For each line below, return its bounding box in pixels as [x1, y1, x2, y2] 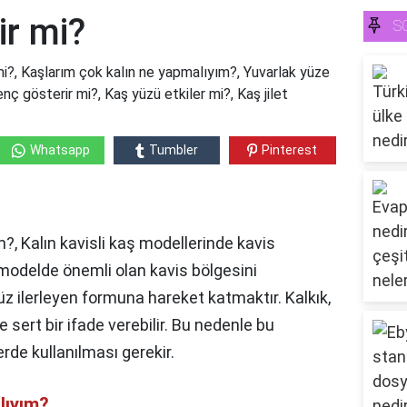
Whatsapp [29, 143, 90, 158]
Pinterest [262, 143, 318, 158]
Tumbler [148, 143, 198, 158]
